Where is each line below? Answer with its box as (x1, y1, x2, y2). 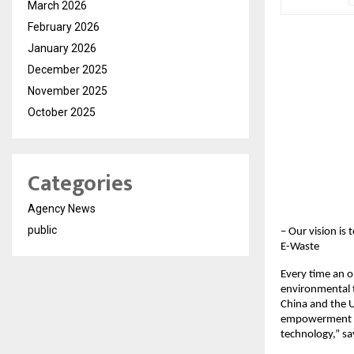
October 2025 (28, 106, 96, 119)
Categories (28, 165, 133, 203)
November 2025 (28, 85, 107, 98)
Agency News (28, 202, 96, 216)
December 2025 (28, 63, 107, 77)
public (28, 224, 57, 237)
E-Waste (281, 240, 319, 253)
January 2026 (28, 42, 96, 55)
